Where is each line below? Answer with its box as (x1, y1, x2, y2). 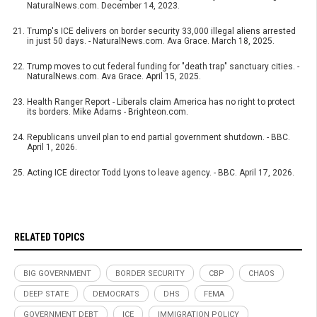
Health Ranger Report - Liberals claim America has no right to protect (27, 97, 295, 108)
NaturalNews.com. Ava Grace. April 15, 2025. (27, 71, 201, 82)
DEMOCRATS (93, 289, 139, 299)
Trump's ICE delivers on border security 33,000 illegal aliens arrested (27, 26, 296, 37)
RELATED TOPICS (14, 231, 85, 243)
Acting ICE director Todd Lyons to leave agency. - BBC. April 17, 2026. (27, 168, 294, 178)
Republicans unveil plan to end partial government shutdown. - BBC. (27, 132, 290, 143)
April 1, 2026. (27, 142, 77, 153)
